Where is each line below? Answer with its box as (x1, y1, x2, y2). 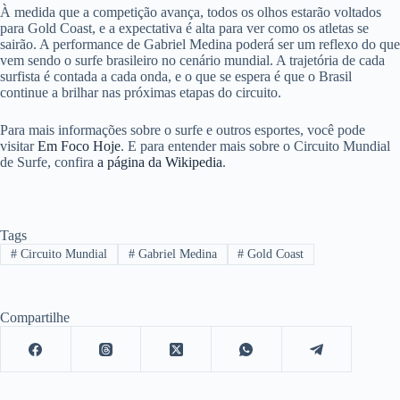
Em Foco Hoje (37, 138, 121, 154)
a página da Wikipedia (97, 154, 222, 171)
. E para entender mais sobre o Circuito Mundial (121, 138, 390, 154)
